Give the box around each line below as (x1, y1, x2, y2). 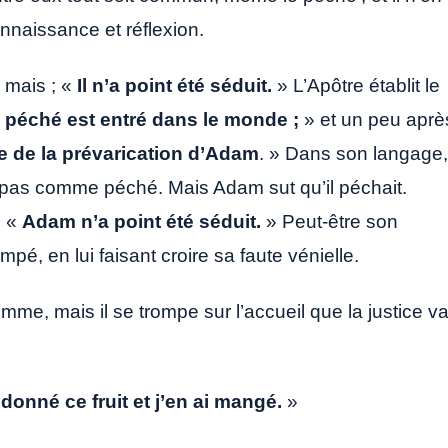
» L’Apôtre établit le (272, 74, 440, 96)
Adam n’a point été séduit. (22, 210, 261, 232)
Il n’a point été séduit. (77, 74, 272, 96)
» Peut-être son (261, 210, 398, 232)
